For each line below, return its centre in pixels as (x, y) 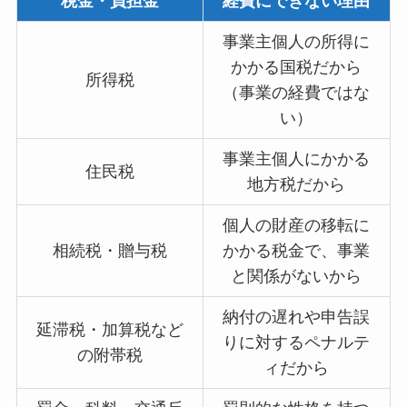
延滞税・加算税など (109, 330)
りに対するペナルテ (297, 343)
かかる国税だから (297, 68)
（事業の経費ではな (297, 93)
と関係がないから (297, 277)
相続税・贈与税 (109, 251)
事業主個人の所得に (297, 42)
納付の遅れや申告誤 (297, 318)
